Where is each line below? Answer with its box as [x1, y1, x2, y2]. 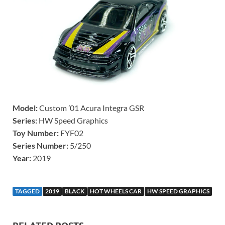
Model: [13, 102, 38, 113]
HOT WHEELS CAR [90, 187, 142, 195]
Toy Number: [13, 128, 59, 138]
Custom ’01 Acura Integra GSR [38, 102, 144, 113]
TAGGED [15, 187, 40, 195]
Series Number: [13, 140, 68, 150]
